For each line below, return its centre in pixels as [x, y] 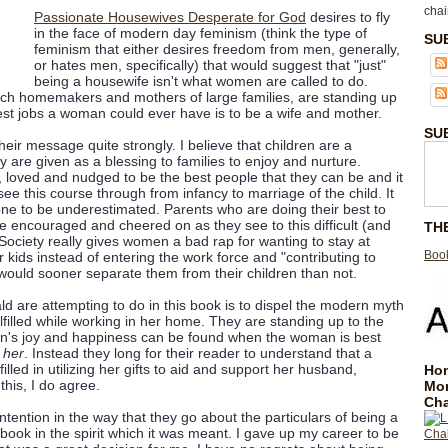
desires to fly [348, 17]
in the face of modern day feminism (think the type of [200, 33]
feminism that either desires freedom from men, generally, [217, 49]
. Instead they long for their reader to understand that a [198, 353]
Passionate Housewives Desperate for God [170, 17]
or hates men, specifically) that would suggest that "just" [210, 65]
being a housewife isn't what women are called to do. [201, 81]
